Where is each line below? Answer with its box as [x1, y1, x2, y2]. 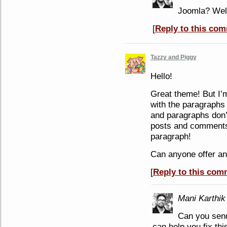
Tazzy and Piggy [150, 54, 197, 61]
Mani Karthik [177, 193, 225, 203]
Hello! [150, 71, 172, 81]
